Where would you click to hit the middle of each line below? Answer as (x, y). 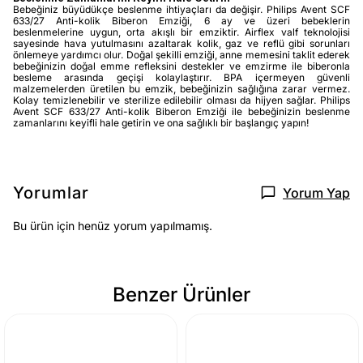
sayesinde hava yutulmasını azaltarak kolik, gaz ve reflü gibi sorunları (181, 43)
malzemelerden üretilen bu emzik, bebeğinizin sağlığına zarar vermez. (181, 88)
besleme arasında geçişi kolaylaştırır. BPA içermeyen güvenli (181, 77)
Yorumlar (51, 192)
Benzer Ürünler (181, 294)
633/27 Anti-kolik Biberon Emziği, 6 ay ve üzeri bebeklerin (181, 20)
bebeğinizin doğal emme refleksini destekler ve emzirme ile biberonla (181, 66)
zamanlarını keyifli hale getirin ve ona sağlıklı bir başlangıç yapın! (161, 122)
